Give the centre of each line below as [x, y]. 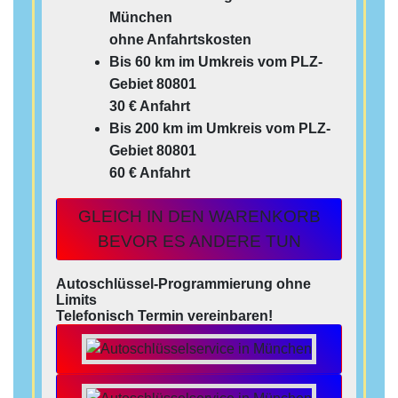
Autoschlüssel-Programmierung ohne [183, 284]
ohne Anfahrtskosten [180, 40]
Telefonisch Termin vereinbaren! [164, 316]
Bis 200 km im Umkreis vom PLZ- [220, 129]
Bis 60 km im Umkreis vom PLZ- [216, 62]
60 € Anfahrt [150, 173]
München [141, 18]
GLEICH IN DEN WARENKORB [199, 217]
